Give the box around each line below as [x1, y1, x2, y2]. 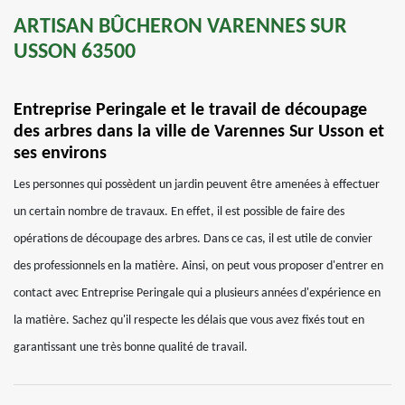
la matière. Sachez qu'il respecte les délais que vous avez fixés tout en [14, 314, 364, 327]
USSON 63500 [14, 42, 136, 63]
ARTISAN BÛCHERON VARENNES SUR [14, 16, 347, 38]
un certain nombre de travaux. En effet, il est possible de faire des [14, 205, 344, 219]
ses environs [14, 145, 107, 163]
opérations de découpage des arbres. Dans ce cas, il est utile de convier [14, 232, 372, 246]
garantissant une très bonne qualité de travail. [14, 341, 248, 354]
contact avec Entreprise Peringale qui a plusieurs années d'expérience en [14, 287, 381, 300]
